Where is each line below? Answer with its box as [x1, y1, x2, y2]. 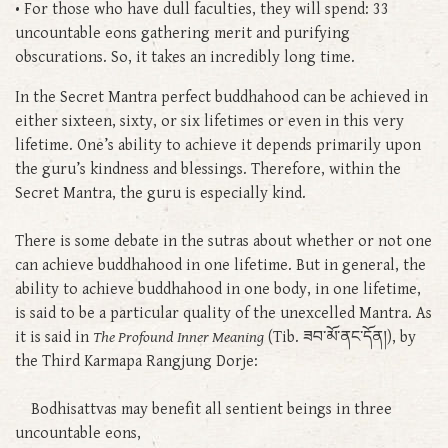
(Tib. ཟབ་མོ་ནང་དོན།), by [264, 327, 416, 347]
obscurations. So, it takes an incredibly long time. [15, 47, 375, 67]
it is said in [15, 327, 93, 347]
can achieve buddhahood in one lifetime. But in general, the [15, 255, 426, 275]
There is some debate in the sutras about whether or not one [15, 231, 432, 251]
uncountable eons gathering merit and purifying [15, 23, 350, 43]
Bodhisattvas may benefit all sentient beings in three [15, 399, 392, 419]
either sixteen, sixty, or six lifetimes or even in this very [15, 111, 404, 131]
